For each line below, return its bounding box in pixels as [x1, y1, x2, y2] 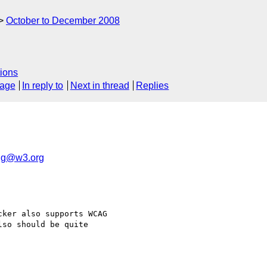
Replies [136, 80, 169, 91]
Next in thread [70, 80, 129, 91]
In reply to [22, 80, 64, 91]
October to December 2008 [6, 15, 120, 26]
